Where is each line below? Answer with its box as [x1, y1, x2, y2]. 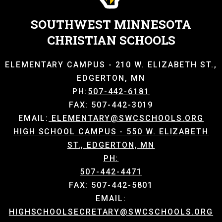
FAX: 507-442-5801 [68, 180, 154, 190]
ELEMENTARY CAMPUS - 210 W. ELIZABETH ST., [5, 60, 217, 69]
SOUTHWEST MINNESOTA [31, 16, 191, 32]
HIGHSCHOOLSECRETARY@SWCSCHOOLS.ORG [8, 207, 214, 217]
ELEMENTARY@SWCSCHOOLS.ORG [52, 113, 204, 123]
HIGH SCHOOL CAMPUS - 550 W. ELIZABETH [13, 127, 209, 136]
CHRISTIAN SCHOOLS [47, 32, 175, 48]
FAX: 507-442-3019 [68, 100, 154, 110]
